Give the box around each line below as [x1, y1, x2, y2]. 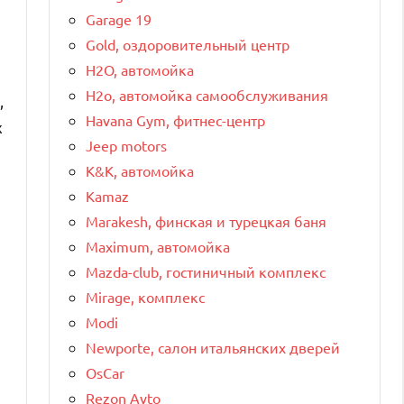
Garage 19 [86, 9, 151, 28]
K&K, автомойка [86, 161, 194, 179]
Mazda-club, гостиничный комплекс [86, 262, 326, 280]
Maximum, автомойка [86, 236, 230, 255]
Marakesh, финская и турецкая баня [86, 211, 326, 230]
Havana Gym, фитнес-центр [86, 110, 265, 129]
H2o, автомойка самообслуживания [86, 85, 328, 104]
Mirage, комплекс [86, 287, 205, 306]
